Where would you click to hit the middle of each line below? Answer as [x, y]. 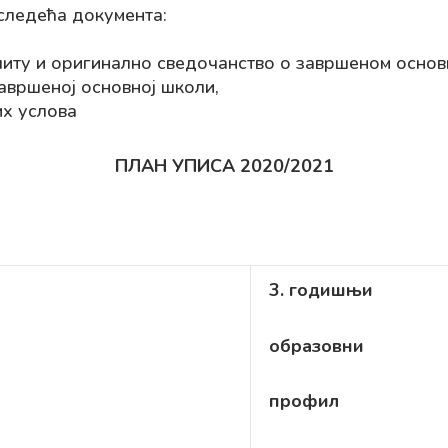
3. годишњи [321, 290]
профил [304, 401]
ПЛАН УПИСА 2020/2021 [224, 166]
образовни [316, 345]
